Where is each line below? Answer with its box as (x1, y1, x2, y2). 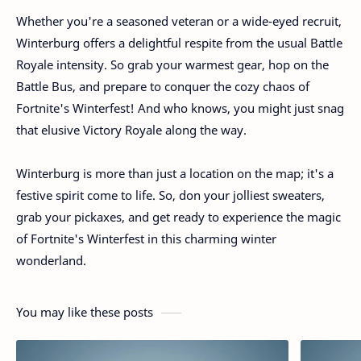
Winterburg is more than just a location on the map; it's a (16, 164, 334, 181)
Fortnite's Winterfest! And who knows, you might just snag (16, 99, 344, 116)
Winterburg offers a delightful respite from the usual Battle (16, 34, 342, 51)
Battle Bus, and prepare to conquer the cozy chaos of (16, 77, 309, 94)
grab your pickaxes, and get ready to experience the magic (16, 208, 341, 225)
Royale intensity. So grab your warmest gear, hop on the (16, 56, 329, 73)
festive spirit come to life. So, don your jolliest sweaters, (16, 186, 325, 203)
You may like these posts (16, 303, 153, 320)
